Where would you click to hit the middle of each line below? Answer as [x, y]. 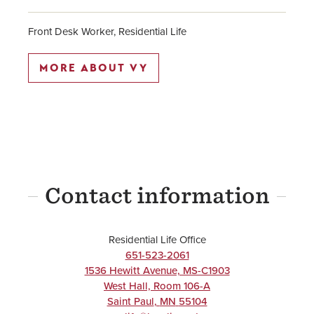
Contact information [157, 196]
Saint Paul [130, 301]
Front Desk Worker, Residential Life [107, 32]
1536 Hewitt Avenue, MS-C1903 [157, 271]
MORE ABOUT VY [94, 68]
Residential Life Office [157, 240]
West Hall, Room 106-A [157, 286]
